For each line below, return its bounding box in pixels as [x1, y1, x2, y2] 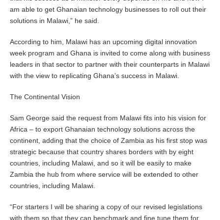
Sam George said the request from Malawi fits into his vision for [10, 114, 206, 122]
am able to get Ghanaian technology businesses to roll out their [10, 5, 206, 14]
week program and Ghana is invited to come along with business [10, 49, 210, 57]
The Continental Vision [10, 93, 80, 101]
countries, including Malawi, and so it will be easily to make [10, 159, 192, 167]
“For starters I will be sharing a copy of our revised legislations [10, 203, 202, 211]
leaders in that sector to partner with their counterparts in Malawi [10, 60, 210, 69]
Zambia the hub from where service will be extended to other [10, 170, 198, 179]
